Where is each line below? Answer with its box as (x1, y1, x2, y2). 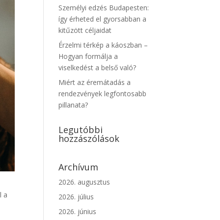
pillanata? (58, 100, 88, 110)
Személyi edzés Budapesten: (58, 3, 149, 12)
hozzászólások (58, 133, 120, 144)
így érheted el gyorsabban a (58, 14, 147, 24)
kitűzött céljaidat (58, 26, 112, 35)
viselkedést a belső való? (58, 63, 137, 72)
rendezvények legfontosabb (58, 89, 147, 98)
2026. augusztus (58, 177, 110, 187)
